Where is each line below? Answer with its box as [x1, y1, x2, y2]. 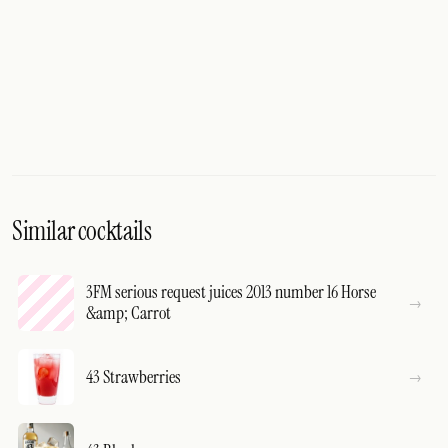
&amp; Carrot [86, 301, 171, 325]
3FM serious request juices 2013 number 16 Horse [86, 280, 376, 304]
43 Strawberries [86, 364, 181, 389]
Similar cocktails [12, 214, 152, 248]
